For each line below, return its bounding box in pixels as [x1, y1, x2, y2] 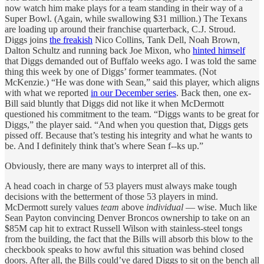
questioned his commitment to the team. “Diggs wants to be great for [5, 109, 259, 120]
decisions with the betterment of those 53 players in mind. [5, 192, 218, 202]
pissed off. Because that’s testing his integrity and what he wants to [5, 130, 252, 141]
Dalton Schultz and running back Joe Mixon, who [5, 45, 193, 56]
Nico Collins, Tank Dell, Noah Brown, [93, 35, 240, 45]
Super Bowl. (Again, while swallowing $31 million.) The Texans [5, 14, 247, 24]
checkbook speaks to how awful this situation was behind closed [5, 245, 244, 255]
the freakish [49, 35, 93, 45]
